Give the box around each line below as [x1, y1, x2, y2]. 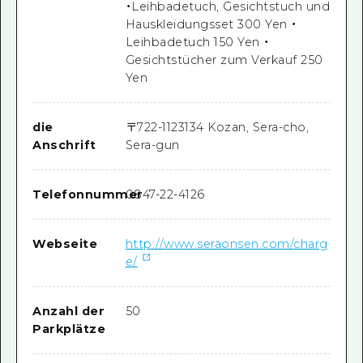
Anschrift [32, 137, 96, 152]
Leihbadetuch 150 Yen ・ [125, 34, 270, 49]
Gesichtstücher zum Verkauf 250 [125, 52, 323, 67]
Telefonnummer [32, 186, 143, 202]
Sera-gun [125, 137, 180, 152]
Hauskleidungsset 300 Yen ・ [125, 16, 297, 32]
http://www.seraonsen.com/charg [125, 237, 328, 252]
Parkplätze [32, 322, 106, 337]
